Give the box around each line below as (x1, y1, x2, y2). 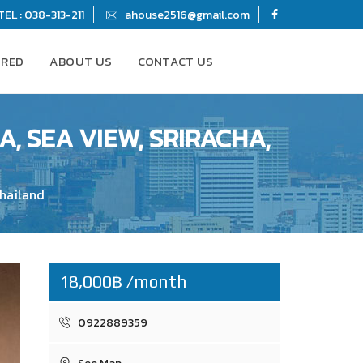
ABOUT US (49, 52, 113, 70)
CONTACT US (137, 52, 214, 70)
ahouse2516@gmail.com (122, 6, 250, 23)
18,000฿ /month (59, 271, 187, 292)
